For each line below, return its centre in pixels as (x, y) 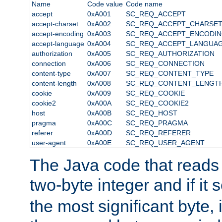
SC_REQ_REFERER (158, 133)
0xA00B (99, 113)
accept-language (58, 43)
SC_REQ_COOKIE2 (157, 103)
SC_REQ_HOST (151, 113)
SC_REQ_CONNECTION (165, 63)
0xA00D (99, 133)
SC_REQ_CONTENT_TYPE (169, 73)
